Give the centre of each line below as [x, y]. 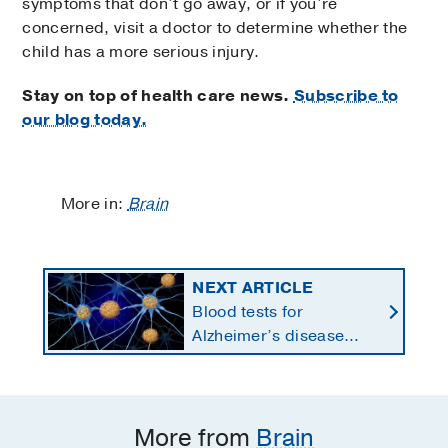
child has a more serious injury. [141, 52]
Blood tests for [248, 311]
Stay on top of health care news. [158, 96]
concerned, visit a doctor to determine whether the [215, 28]
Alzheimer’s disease [268, 335]
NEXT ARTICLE [253, 287]
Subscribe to [346, 96]
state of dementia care [278, 383]
